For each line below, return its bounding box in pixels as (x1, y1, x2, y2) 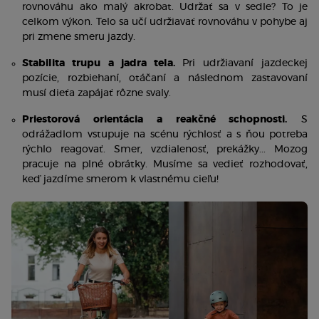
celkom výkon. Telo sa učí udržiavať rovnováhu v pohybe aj (22, 17, 308, 28)
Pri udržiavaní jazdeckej (182, 58, 308, 69)
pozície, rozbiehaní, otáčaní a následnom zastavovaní (22, 73, 308, 84)
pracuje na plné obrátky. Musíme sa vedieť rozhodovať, (22, 159, 308, 170)
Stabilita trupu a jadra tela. (22, 58, 182, 69)
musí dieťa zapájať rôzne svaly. (22, 88, 174, 99)
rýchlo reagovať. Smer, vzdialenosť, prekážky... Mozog (22, 145, 308, 155)
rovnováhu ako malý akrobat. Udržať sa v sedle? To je (22, 2, 308, 13)
